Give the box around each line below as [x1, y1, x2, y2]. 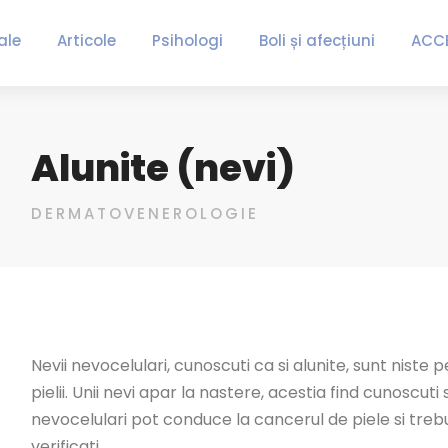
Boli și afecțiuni [258, 30, 375, 51]
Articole [56, 30, 116, 51]
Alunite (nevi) [30, 142, 295, 194]
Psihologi [151, 30, 223, 51]
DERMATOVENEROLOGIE [30, 203, 259, 224]
